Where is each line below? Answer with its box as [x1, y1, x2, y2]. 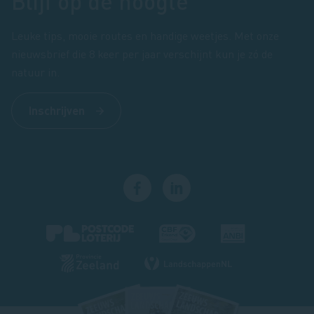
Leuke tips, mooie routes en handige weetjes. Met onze [11, 27, 279, 43]
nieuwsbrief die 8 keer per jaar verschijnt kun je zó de [11, 46, 273, 61]
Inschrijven [29, 102, 85, 118]
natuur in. [11, 64, 60, 79]
